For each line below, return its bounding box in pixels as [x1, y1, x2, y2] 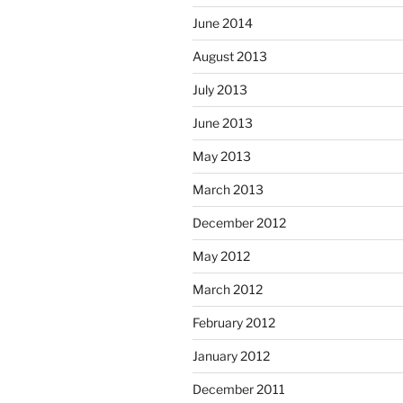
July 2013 [193, 82, 247, 98]
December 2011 [193, 381, 285, 398]
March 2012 [193, 282, 263, 298]
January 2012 [193, 348, 270, 364]
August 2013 [193, 49, 267, 65]
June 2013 [193, 115, 253, 131]
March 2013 [193, 182, 264, 198]
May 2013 [193, 148, 251, 165]
